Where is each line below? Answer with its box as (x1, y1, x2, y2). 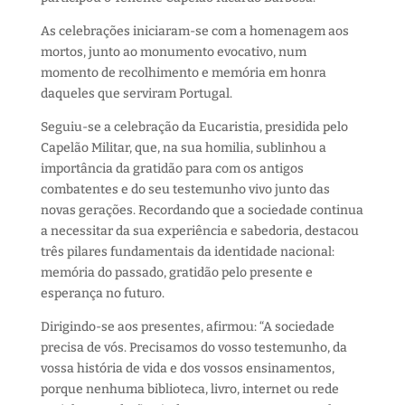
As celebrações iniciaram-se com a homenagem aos (40, 23, 349, 39)
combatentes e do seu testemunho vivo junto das (40, 181, 330, 197)
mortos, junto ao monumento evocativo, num (40, 43, 306, 60)
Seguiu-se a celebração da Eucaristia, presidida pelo (40, 118, 348, 135)
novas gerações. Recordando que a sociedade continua (40, 202, 363, 218)
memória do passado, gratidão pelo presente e (40, 264, 313, 280)
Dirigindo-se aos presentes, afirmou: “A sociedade (40, 318, 334, 334)
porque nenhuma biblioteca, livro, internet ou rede (40, 381, 339, 397)
